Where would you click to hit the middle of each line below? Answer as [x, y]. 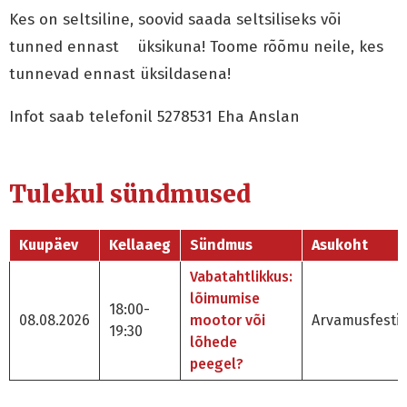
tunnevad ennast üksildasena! [120, 74]
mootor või [228, 321]
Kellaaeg [140, 245]
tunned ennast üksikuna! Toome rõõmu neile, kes [196, 47]
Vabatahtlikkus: [241, 277]
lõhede [213, 342]
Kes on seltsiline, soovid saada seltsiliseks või [175, 20]
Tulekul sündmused [130, 194]
